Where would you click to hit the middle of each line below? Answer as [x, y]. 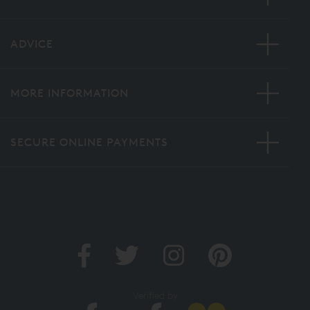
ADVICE [32, 44]
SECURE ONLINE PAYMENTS [89, 143]
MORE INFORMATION [70, 93]
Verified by [155, 295]
